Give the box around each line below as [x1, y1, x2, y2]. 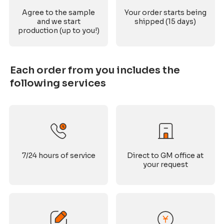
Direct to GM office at [127, 151, 204, 160]
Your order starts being [124, 7, 206, 17]
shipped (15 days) [134, 16, 196, 26]
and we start [36, 16, 80, 26]
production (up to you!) [17, 25, 99, 35]
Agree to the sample [22, 7, 95, 17]
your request [142, 160, 188, 169]
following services [10, 77, 106, 90]
